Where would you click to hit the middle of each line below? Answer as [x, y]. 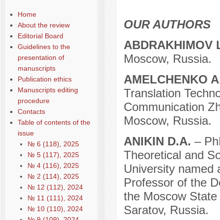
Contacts [31, 111]
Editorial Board [40, 36]
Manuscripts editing [48, 90]
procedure [33, 101]
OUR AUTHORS [167, 25]
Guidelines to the [44, 47]
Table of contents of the [54, 122]
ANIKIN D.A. [159, 141]
